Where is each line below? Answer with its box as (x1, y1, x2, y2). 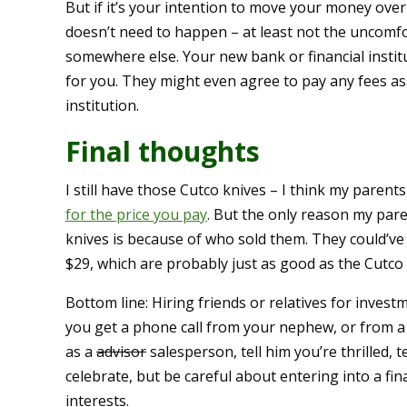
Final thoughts (65, 133, 260, 171)
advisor (96, 342, 146, 362)
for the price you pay (65, 204, 207, 225)
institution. (65, 95, 139, 116)
